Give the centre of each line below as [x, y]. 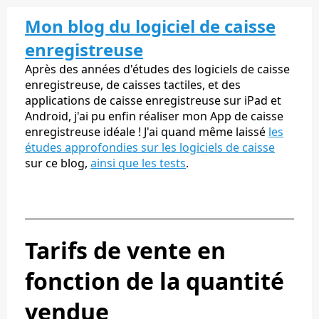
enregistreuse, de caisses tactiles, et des [133, 85]
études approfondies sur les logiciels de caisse [150, 147]
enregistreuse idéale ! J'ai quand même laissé [147, 132]
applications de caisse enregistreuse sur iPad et [153, 100]
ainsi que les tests [138, 163]
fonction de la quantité [155, 281]
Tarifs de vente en [125, 251]
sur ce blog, [58, 163]
